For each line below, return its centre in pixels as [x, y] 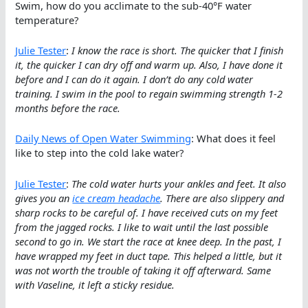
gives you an [44, 198]
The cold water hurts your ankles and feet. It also [179, 183]
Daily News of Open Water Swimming [103, 139]
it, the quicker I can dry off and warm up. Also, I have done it [149, 65]
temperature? [47, 20]
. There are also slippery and [222, 198]
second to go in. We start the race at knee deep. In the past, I [148, 241]
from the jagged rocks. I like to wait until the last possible [142, 227]
